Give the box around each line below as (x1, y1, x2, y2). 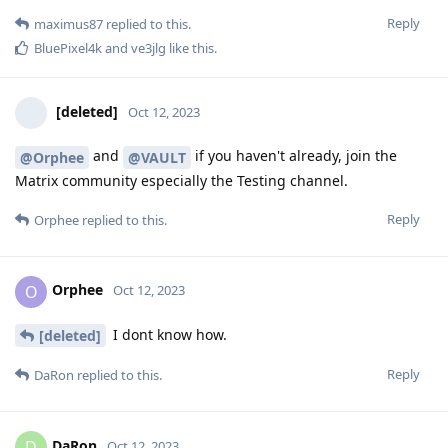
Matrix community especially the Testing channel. (15, 170, 348, 190)
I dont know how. (109, 324, 227, 344)
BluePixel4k (34, 38, 102, 57)
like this (166, 38, 214, 57)
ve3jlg (131, 38, 166, 57)
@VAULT (128, 147, 186, 167)
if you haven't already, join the (191, 145, 397, 165)
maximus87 (34, 14, 103, 33)
